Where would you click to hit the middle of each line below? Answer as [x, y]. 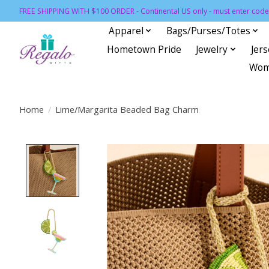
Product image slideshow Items [163, 151]
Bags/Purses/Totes [209, 31]
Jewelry [212, 49]
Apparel [126, 31]
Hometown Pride [144, 49]
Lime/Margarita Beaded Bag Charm [127, 109]
